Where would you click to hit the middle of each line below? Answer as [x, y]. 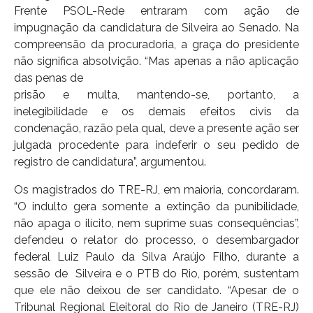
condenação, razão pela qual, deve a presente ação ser [156, 128]
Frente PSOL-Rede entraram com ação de [156, 10]
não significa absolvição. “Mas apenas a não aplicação [156, 61]
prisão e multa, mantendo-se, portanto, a [156, 94]
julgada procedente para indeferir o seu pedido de [156, 145]
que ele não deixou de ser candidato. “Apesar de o [156, 290]
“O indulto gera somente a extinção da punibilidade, [156, 206]
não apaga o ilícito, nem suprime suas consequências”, [156, 223]
